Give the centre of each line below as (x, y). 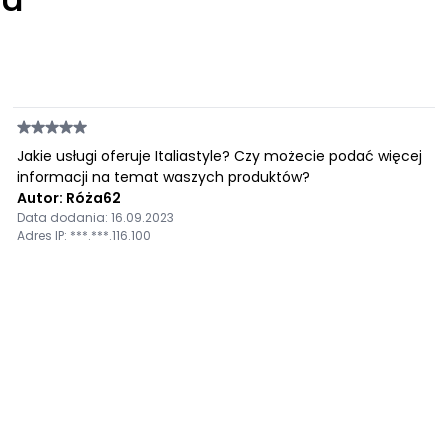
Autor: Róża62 (69, 198)
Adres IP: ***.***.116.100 (84, 235)
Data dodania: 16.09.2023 (96, 217)
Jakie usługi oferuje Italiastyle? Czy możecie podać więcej (220, 156)
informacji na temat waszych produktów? (164, 177)
